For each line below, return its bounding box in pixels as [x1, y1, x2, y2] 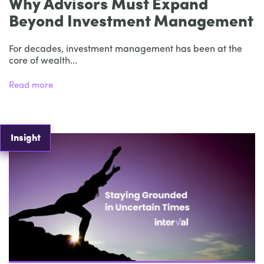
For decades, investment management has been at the [9, 44, 242, 54]
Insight [10, 133, 41, 143]
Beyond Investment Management [9, 14, 253, 31]
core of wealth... [9, 56, 77, 66]
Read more [9, 81, 53, 90]
